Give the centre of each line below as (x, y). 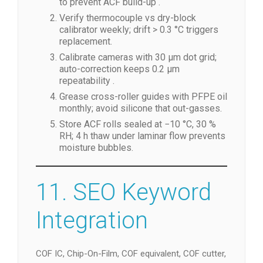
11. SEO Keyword (124, 192)
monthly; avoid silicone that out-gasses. (141, 108)
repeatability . (87, 80)
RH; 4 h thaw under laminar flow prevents (142, 136)
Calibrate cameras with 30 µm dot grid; (138, 57)
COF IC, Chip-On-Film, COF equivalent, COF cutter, (131, 253)
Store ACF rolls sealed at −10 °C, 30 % (138, 124)
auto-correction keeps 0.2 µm (119, 69)
